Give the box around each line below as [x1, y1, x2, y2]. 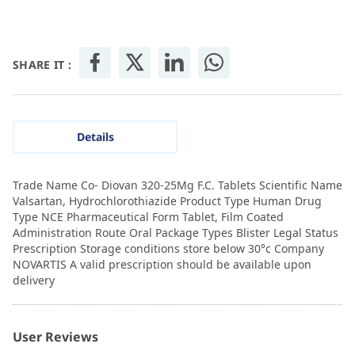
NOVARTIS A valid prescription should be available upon [13, 256, 311, 272]
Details [76, 128, 114, 144]
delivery [13, 272, 55, 288]
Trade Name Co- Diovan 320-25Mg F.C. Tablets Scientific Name [13, 177, 342, 193]
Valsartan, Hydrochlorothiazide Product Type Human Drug [13, 193, 322, 208]
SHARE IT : [13, 56, 71, 72]
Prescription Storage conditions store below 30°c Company [13, 240, 324, 256]
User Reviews [13, 327, 98, 345]
